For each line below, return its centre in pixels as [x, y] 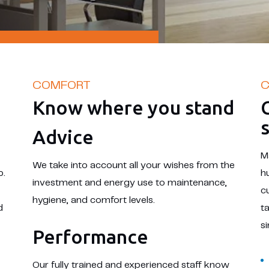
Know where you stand [133, 107]
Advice [63, 137]
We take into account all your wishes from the [133, 165]
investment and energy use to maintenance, [129, 183]
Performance [90, 237]
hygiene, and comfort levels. [93, 200]
